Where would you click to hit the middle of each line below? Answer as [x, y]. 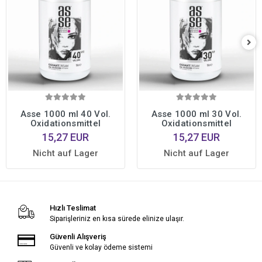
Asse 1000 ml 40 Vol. [65, 114]
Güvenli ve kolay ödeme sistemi [101, 248]
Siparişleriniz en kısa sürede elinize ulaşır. [117, 219]
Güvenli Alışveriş [78, 237]
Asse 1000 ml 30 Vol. [196, 114]
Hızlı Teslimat [73, 208]
